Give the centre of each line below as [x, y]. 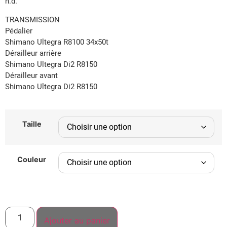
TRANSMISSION [32, 20]
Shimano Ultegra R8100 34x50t [57, 42]
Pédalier [19, 31]
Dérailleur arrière [33, 53]
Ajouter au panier [77, 221]
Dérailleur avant [31, 75]
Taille [32, 124]
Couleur [32, 160]
